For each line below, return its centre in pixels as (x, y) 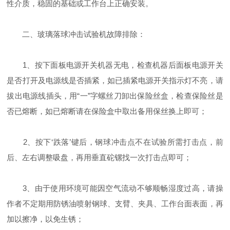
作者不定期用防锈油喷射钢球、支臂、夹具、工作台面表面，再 (115, 204)
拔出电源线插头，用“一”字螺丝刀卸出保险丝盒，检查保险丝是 (115, 96)
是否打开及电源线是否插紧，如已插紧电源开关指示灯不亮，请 (115, 81)
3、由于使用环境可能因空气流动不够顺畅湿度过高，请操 (115, 188)
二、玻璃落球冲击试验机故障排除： (76, 34)
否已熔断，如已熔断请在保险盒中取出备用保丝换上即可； (107, 111)
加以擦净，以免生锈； (45, 219)
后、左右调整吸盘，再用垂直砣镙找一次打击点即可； (99, 158)
